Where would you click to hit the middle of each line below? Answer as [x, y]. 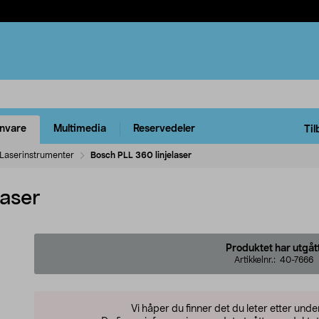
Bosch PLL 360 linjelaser [141, 155]
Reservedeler [164, 129]
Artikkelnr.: [257, 260]
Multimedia [80, 129]
